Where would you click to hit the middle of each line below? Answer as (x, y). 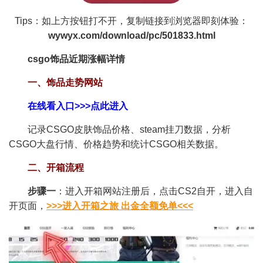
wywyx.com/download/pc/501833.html (131, 36)
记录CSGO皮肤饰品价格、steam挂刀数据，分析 (129, 130)
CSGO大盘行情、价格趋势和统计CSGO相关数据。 (116, 144)
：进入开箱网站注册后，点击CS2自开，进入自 (154, 191)
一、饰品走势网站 (65, 83)
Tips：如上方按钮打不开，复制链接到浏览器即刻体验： (131, 21)
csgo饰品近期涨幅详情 (76, 59)
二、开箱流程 (56, 168)
